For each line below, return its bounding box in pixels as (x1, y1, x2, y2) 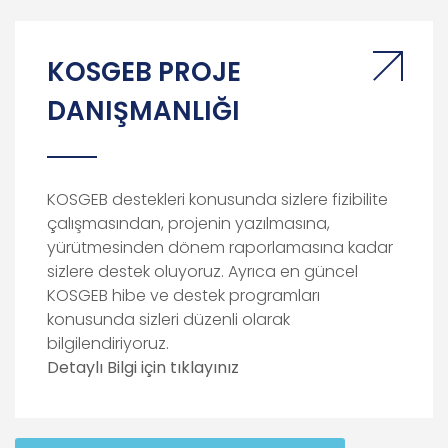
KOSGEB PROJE (47, 54, 241, 90)
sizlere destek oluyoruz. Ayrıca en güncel (47, 260, 358, 283)
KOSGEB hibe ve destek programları (47, 284, 320, 307)
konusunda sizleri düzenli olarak (47, 308, 290, 331)
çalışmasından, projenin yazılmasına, (47, 212, 330, 235)
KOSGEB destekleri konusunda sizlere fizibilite (47, 188, 388, 211)
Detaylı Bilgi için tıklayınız (47, 356, 239, 379)
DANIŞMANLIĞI (47, 93, 240, 129)
